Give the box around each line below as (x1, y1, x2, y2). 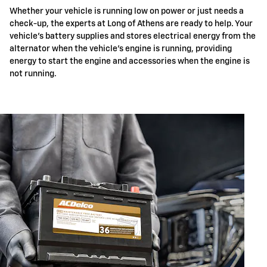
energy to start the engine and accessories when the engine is (10, 57, 250, 66)
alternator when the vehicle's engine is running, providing (10, 44, 232, 53)
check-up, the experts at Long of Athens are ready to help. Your (10, 19, 253, 28)
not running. (10, 69, 57, 78)
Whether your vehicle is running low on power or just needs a (10, 7, 244, 15)
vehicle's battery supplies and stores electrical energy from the (10, 32, 256, 41)
